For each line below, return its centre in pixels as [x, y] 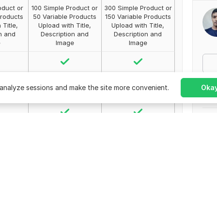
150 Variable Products [138, 16]
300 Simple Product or [138, 8]
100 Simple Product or [65, 8]
